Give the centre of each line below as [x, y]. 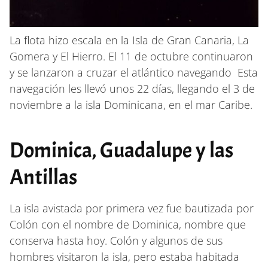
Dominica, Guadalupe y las [121, 150]
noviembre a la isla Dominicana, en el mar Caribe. [131, 104]
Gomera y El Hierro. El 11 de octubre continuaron [131, 56]
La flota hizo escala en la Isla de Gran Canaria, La [129, 40]
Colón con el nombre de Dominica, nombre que [128, 224]
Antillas [43, 177]
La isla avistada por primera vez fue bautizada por [132, 208]
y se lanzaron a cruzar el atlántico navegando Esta [134, 72]
